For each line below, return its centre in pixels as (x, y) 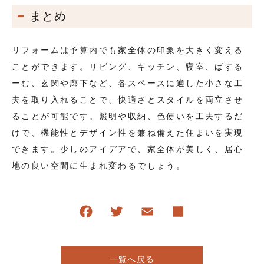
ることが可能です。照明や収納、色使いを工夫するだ (128, 116)
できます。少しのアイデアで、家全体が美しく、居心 (128, 149)
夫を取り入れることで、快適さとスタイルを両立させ (128, 99)
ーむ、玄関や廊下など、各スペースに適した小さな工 (128, 83)
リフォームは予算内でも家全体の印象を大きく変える (128, 50)
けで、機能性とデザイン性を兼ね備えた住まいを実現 (128, 132)
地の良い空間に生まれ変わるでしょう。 (99, 165)
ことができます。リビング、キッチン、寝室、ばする (128, 66)
